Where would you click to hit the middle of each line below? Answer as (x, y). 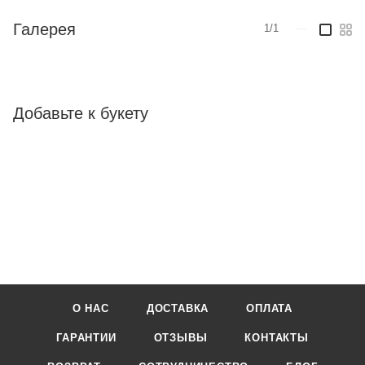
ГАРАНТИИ (86, 338)
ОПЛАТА (270, 308)
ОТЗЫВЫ (180, 338)
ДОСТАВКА (178, 308)
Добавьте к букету (81, 113)
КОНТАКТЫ (277, 338)
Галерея (44, 29)
